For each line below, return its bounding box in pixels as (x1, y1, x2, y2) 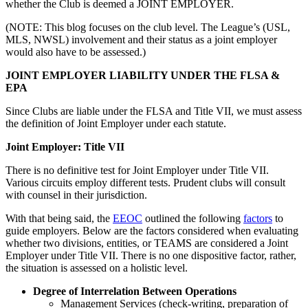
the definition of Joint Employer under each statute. (5, 117, 226, 129)
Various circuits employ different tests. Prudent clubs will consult (5, 176, 285, 188)
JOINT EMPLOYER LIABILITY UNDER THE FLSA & (5, 69, 280, 81)
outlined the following (142, 212, 243, 224)
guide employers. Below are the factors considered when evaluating (5, 224, 298, 236)
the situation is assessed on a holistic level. (5, 261, 188, 274)
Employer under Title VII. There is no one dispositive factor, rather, (5, 249, 296, 261)
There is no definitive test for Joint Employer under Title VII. (5, 164, 269, 176)
